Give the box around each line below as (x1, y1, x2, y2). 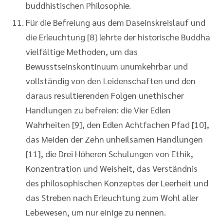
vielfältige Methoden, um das (26, 45, 138, 57)
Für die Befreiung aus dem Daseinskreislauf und (26, 16, 205, 28)
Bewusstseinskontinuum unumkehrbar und (26, 60, 188, 72)
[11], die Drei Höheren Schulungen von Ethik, (26, 147, 193, 159)
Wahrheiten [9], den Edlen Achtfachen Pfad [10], (26, 118, 209, 130)
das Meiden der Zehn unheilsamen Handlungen (26, 133, 203, 145)
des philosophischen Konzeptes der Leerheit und (26, 177, 208, 188)
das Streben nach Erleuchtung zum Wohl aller (26, 191, 199, 203)
